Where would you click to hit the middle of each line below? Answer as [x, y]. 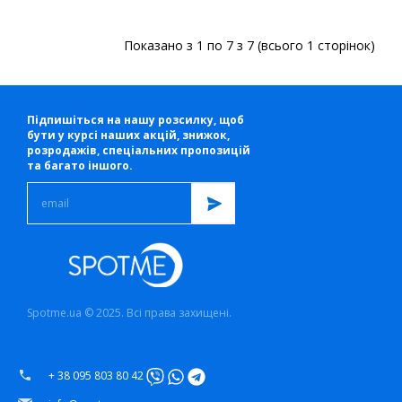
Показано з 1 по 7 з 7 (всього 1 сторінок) [249, 45]
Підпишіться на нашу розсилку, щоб [135, 120]
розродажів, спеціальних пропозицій [139, 150]
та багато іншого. [80, 166]
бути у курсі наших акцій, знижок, [128, 135]
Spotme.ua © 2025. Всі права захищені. [129, 313]
